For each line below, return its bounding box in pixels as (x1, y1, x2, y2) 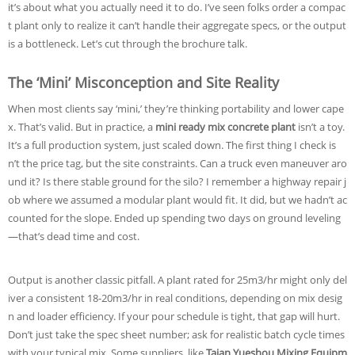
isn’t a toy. (296, 120, 345, 134)
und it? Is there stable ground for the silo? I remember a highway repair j (8, 174, 346, 189)
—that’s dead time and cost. (8, 229, 139, 243)
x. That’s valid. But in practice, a (8, 120, 155, 134)
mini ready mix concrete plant (155, 120, 296, 134)
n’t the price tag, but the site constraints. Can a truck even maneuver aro (8, 156, 347, 170)
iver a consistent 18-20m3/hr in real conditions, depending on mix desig (8, 291, 342, 305)
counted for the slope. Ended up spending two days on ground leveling (8, 211, 341, 225)
